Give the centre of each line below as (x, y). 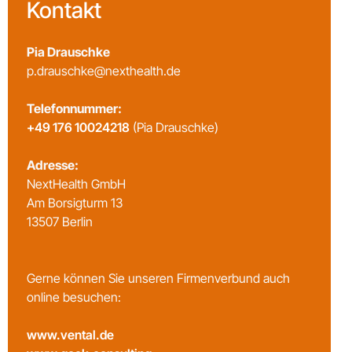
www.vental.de (70, 334)
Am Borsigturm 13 (79, 202)
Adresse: (57, 165)
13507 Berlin (60, 221)
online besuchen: (78, 297)
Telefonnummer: (78, 108)
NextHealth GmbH (76, 183)
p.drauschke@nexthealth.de (104, 70)
